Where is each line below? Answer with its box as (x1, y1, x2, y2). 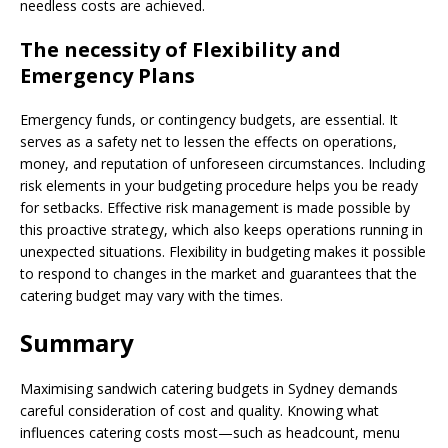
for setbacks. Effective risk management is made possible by (20, 197, 410, 217)
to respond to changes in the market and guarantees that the (20, 263, 417, 283)
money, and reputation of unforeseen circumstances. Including (20, 153, 425, 173)
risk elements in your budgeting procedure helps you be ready (20, 175, 418, 195)
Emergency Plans (20, 61, 195, 89)
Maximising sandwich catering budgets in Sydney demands (20, 378, 398, 398)
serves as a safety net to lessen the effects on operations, (20, 131, 397, 151)
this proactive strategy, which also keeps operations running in (20, 219, 423, 239)
